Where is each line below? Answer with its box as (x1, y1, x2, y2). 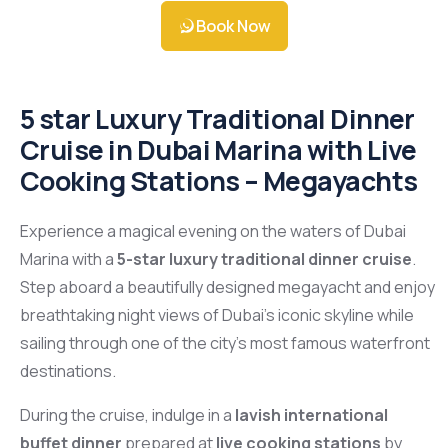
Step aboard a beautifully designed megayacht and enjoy (20, 276, 435, 299)
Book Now (195, 15, 271, 38)
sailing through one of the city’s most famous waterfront (20, 332, 430, 355)
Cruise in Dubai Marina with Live (20, 132, 417, 169)
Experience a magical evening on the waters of (20, 220, 364, 243)
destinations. (20, 360, 116, 383)
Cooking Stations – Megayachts (20, 163, 418, 200)
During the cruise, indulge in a (20, 404, 235, 427)
